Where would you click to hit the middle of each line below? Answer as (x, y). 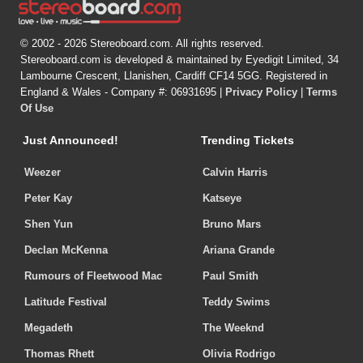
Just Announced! (70, 141)
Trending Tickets (248, 141)
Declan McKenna (66, 250)
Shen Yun (49, 224)
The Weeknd (233, 328)
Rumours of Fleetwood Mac (93, 276)
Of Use (37, 109)
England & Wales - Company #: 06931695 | (123, 92)
